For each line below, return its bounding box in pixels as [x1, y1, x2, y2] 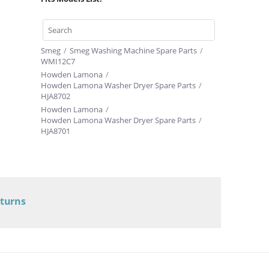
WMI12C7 [41, 56, 75, 67]
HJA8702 [41, 91, 70, 101]
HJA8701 [41, 125, 70, 136]
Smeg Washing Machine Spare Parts [70, 45, 197, 56]
